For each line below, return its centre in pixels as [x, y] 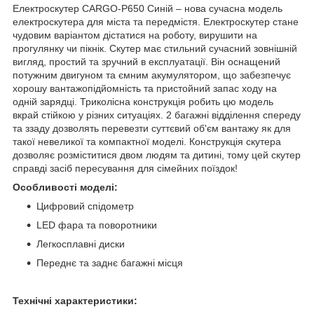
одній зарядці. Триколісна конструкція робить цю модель [143, 101]
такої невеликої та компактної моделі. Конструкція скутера [147, 141]
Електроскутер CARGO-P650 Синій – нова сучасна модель [148, 8]
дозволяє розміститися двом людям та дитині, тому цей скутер [157, 155]
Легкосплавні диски [81, 244]
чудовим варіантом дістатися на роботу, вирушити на [135, 35]
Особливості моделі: [65, 187]
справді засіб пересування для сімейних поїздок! [125, 168]
